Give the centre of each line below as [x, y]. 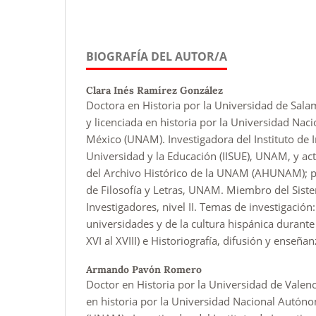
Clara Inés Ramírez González [154, 90]
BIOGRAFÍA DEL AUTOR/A [157, 56]
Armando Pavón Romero [144, 269]
